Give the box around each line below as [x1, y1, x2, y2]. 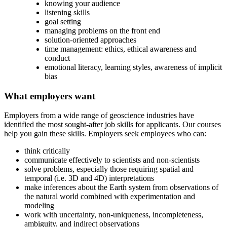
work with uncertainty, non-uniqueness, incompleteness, [24, 210, 203, 219]
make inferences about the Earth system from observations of [24, 183, 218, 192]
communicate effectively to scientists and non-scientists [24, 156, 200, 165]
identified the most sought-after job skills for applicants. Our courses [4, 120, 221, 129]
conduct [45, 53, 70, 62]
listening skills [45, 8, 90, 17]
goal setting [45, 17, 81, 26]
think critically [24, 146, 70, 156]
